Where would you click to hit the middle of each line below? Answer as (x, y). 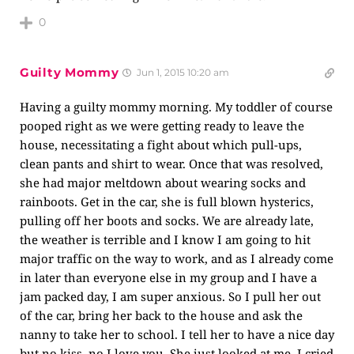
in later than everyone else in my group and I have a (168, 277)
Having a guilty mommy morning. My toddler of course (176, 107)
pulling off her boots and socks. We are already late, (167, 220)
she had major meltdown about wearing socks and (163, 183)
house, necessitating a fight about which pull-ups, (161, 145)
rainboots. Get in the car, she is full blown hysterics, (167, 201)
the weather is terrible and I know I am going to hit (165, 239)
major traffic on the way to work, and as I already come (177, 258)
